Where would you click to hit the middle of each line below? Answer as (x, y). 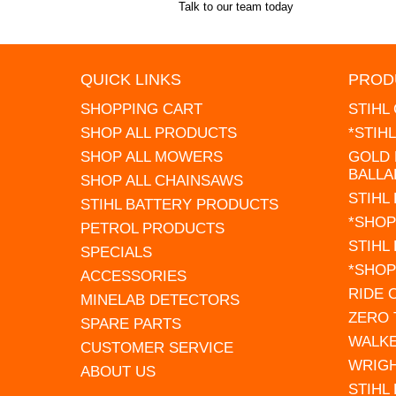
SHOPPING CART (142, 109)
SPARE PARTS (131, 324)
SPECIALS (117, 252)
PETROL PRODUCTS (153, 228)
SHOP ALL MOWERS (152, 156)
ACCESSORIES (134, 276)
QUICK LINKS (131, 79)
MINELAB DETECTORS (160, 300)
